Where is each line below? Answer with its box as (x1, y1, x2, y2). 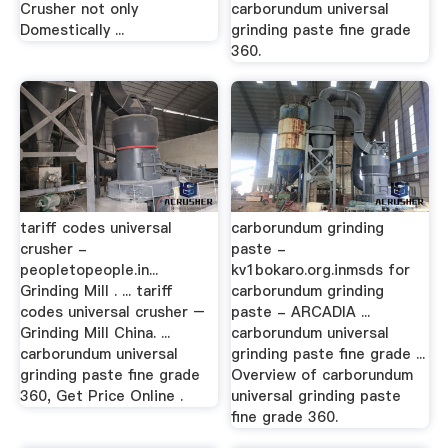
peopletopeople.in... (19, 260, 158, 280)
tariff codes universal (19, 218, 172, 238)
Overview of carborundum (231, 365, 414, 385)
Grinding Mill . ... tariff (19, 281, 173, 301)
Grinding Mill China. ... (19, 323, 170, 343)
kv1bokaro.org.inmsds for (231, 260, 411, 280)
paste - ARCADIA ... (231, 302, 371, 322)
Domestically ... (19, 19, 124, 40)
